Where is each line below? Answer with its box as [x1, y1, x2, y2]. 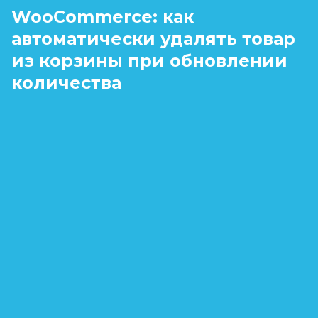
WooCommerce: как [11, 6, 194, 27]
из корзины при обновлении [11, 50, 287, 71]
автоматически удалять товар [11, 28, 295, 49]
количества [11, 72, 121, 93]
